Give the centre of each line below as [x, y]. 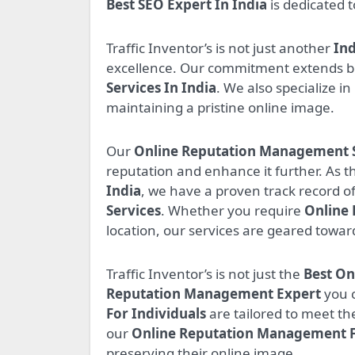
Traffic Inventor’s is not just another [220, 48]
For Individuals [156, 314]
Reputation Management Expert [214, 294]
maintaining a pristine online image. [220, 108]
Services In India [161, 88]
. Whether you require [233, 211]
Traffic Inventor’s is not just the [205, 274]
